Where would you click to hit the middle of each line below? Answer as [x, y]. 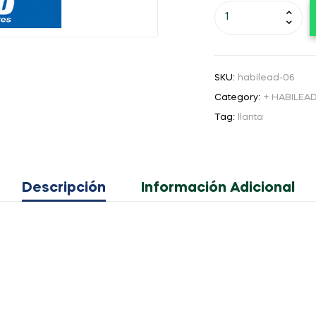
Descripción [63, 189]
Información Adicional [218, 189]
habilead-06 [266, 78]
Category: [239, 98]
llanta [250, 118]
